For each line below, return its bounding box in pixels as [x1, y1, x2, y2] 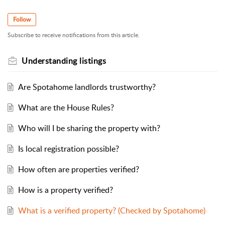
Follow [13, 15, 31, 24]
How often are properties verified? [18, 163, 139, 175]
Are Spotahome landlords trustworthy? [18, 81, 156, 92]
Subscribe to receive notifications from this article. [8, 30, 140, 39]
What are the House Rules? [18, 101, 114, 113]
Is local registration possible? [18, 143, 119, 154]
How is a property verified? [18, 184, 113, 195]
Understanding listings [22, 55, 106, 66]
